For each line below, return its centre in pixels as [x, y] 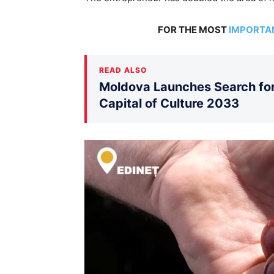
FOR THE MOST [193, 29]
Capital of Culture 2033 [169, 103]
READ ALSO [123, 70]
